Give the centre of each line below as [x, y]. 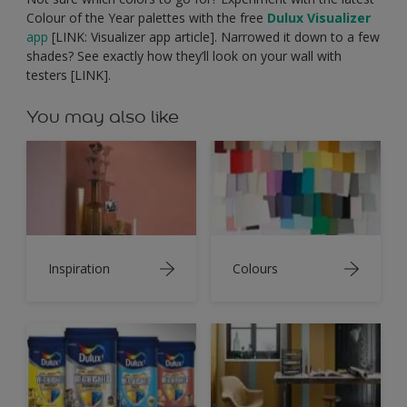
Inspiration [79, 269]
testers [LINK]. [69, 74]
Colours [255, 269]
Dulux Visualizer [319, 17]
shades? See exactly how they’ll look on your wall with [184, 55]
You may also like [103, 116]
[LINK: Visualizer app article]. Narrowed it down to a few [214, 36]
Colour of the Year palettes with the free [147, 17]
